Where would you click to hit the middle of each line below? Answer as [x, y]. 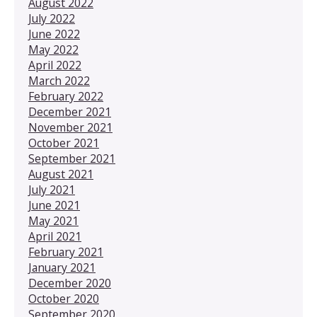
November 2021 [70, 127]
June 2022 [54, 34]
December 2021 [70, 111]
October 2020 [64, 298]
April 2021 [55, 236]
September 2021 [72, 158]
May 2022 [53, 49]
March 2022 [59, 80]
